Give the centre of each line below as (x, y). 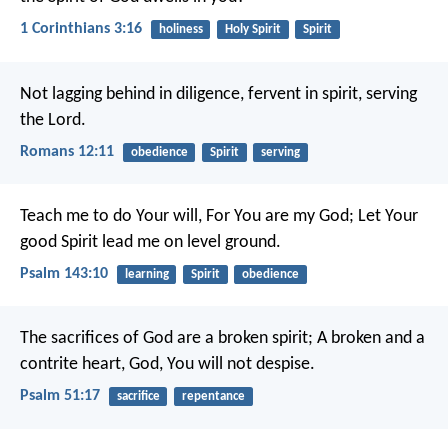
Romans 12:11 (67, 151)
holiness (180, 30)
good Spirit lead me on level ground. (150, 242)
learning (146, 274)
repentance (213, 397)
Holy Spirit (252, 30)
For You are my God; (278, 216)
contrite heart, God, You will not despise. (167, 365)
